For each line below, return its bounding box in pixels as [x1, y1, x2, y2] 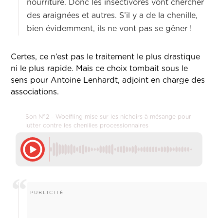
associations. [11, 88, 62, 96]
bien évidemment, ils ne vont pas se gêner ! [27, 25, 195, 33]
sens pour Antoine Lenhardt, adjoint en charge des [11, 76, 205, 85]
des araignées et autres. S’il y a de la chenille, [27, 12, 198, 20]
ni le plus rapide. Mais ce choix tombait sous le [11, 65, 188, 73]
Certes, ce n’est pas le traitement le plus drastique [11, 53, 200, 61]
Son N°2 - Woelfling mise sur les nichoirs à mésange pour [25, 114, 192, 120]
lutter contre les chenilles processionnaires [25, 123, 149, 129]
